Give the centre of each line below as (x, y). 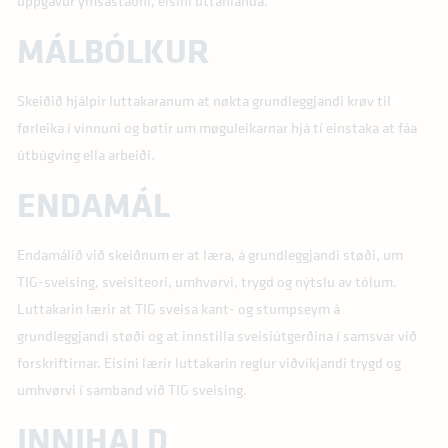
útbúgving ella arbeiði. (85, 154)
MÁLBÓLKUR (113, 50)
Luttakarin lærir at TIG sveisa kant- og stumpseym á (178, 308)
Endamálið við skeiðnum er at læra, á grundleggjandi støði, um (209, 254)
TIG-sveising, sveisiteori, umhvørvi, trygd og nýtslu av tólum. (206, 281)
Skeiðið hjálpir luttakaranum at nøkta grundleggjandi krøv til (203, 100)
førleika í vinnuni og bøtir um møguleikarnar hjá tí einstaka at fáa (216, 127)
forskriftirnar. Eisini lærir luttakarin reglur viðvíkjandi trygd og (208, 362)
